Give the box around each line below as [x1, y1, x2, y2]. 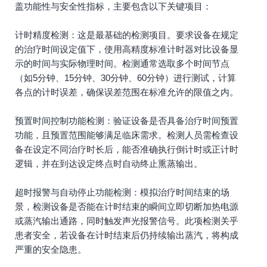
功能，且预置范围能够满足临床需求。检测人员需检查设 [15, 130, 238, 140]
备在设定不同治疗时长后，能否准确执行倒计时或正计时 [15, 144, 238, 154]
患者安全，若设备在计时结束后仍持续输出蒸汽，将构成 [15, 230, 238, 240]
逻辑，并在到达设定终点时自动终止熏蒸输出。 [15, 159, 203, 169]
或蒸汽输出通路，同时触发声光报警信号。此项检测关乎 [15, 216, 238, 226]
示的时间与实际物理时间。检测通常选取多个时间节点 [15, 58, 229, 69]
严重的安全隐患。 [15, 244, 86, 254]
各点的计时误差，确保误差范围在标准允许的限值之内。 [15, 87, 238, 97]
